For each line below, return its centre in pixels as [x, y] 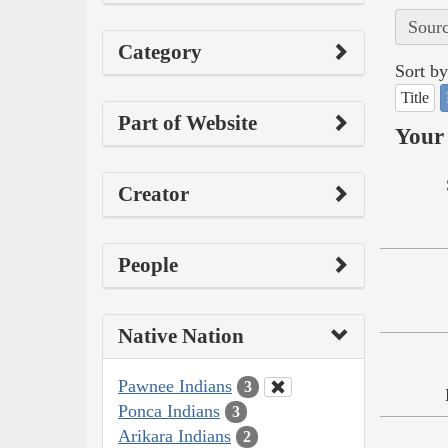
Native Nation [181, 335]
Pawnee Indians [175, 385]
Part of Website [187, 122]
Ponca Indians [169, 410]
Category [160, 51]
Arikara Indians [174, 435]
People [148, 264]
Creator [153, 193]
